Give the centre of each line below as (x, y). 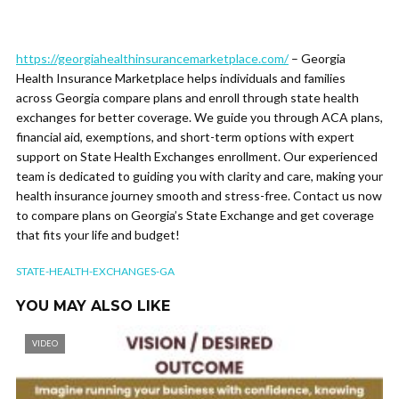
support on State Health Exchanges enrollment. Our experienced (197, 156)
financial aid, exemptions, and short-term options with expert (185, 137)
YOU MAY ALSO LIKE (93, 306)
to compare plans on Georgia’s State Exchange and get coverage (195, 215)
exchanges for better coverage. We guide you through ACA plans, (199, 117)
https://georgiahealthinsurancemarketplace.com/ (152, 58)
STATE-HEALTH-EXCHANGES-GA (95, 271)
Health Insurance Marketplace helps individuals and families (181, 78)
